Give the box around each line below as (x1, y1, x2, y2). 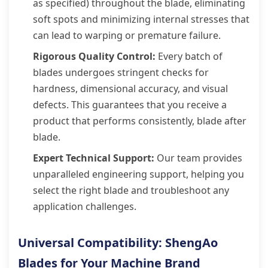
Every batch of (156, 50, 223, 63)
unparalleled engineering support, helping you (33, 167, 244, 181)
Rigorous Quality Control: (33, 50, 156, 63)
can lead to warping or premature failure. (33, 29, 221, 42)
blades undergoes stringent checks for (33, 66, 209, 79)
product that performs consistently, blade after (33, 114, 246, 127)
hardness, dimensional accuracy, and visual (33, 82, 228, 95)
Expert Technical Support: (33, 151, 154, 165)
